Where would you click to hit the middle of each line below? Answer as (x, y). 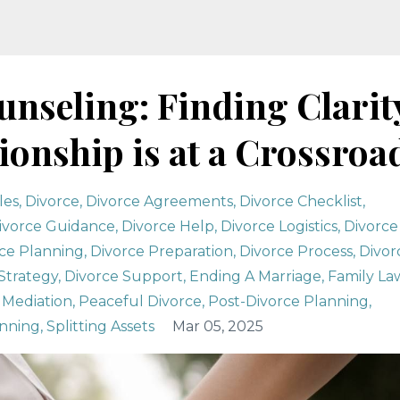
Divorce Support (124, 276)
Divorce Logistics (279, 226)
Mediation (37, 301)
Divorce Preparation (162, 251)
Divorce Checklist (301, 201)
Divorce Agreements (159, 201)
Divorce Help (168, 226)
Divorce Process (296, 251)
